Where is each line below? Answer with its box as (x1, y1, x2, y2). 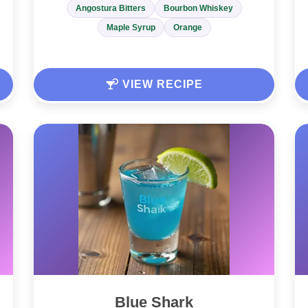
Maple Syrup (106, 23, 155, 33)
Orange (173, 23, 202, 33)
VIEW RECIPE (118, 78, 203, 91)
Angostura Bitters (75, 3, 146, 14)
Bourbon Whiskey (163, 3, 233, 14)
